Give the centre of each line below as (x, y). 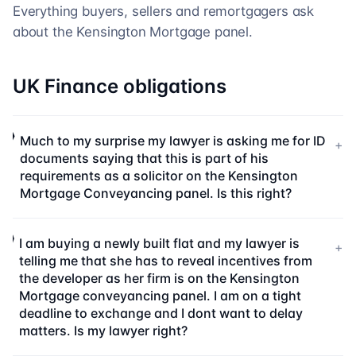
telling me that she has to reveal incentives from (166, 261)
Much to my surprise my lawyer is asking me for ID (173, 141)
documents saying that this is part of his (145, 158)
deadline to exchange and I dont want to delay (161, 313)
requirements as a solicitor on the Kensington (159, 176)
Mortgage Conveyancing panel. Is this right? (156, 193)
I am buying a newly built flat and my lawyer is (160, 243)
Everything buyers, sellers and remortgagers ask (164, 11)
